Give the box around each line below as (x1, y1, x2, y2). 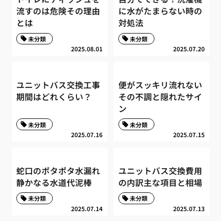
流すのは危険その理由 (16, 5, 101, 17)
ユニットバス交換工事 (16, 78, 101, 91)
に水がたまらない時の (118, 5, 202, 17)
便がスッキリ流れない (118, 78, 202, 91)
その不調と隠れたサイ (118, 90, 202, 103)
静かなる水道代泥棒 (16, 176, 92, 188)
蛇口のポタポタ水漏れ (16, 164, 101, 177)
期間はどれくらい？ (16, 90, 92, 103)
